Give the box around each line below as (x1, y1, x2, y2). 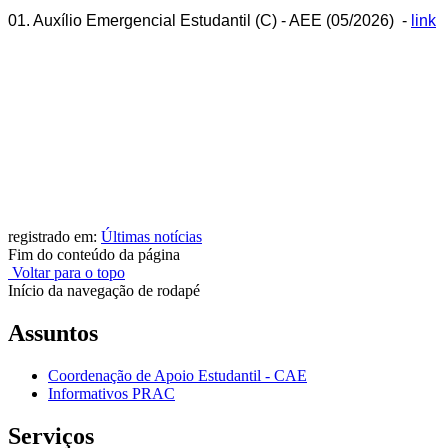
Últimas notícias (101, 228, 202, 246)
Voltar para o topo (8, 264, 125, 282)
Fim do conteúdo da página (8, 246, 180, 264)
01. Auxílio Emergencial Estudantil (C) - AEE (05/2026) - (8, 12, 411, 30)
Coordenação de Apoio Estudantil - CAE (48, 367, 307, 385)
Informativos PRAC (48, 385, 175, 403)
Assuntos (8, 320, 98, 347)
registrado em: (8, 228, 101, 246)
